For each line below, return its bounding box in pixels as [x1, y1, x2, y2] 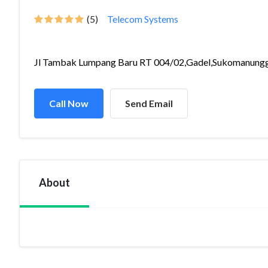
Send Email [125, 98, 173, 109]
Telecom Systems [107, 13, 178, 25]
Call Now [49, 98, 89, 109]
